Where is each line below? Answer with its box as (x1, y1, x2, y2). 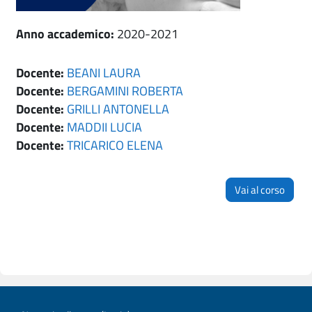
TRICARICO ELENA (67, 135, 163, 155)
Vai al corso (235, 181, 285, 198)
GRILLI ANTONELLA (67, 99, 169, 118)
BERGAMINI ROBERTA (67, 81, 183, 100)
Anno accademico (16, 24, 111, 43)
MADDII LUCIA (67, 117, 142, 136)
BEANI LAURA (67, 63, 141, 82)
